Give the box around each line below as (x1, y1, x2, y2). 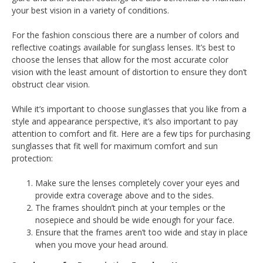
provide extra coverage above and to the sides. (35, 190, 214, 201)
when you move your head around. (35, 239, 168, 250)
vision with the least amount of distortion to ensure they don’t (12, 66, 247, 77)
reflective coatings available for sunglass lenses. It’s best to (12, 42, 235, 53)
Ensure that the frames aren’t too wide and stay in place (35, 227, 248, 238)
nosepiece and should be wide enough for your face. (35, 214, 234, 225)
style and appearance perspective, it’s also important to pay (12, 116, 238, 127)
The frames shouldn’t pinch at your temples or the (35, 202, 225, 213)
